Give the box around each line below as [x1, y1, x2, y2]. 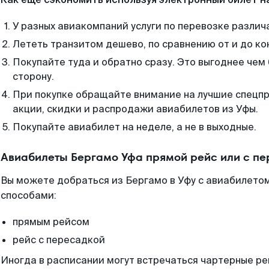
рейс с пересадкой [13, 234, 105, 246]
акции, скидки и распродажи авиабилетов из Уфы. [13, 103, 258, 115]
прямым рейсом [13, 216, 89, 228]
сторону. [13, 70, 54, 83]
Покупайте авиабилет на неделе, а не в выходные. [13, 121, 256, 133]
